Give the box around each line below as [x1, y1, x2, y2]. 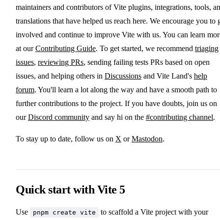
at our [16, 44, 35, 53]
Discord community [28, 113, 89, 122]
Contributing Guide [35, 44, 96, 53]
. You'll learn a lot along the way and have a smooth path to [34, 85, 217, 94]
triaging [195, 44, 219, 53]
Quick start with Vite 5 [16, 183, 125, 196]
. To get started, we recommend [96, 44, 195, 53]
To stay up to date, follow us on [16, 135, 115, 143]
